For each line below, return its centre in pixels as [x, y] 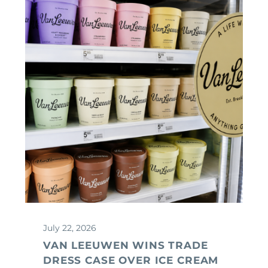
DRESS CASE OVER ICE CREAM [131, 260]
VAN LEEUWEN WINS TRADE [126, 245]
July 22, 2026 [70, 228]
